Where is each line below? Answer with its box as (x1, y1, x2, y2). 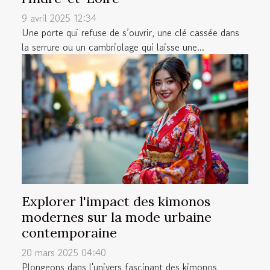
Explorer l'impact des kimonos (22, 193, 210, 210)
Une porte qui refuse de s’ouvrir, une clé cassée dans (22, 25, 239, 40)
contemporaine (22, 224, 117, 242)
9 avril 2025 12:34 (22, 11, 96, 26)
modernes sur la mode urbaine (22, 209, 212, 226)
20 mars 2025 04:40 (22, 245, 106, 260)
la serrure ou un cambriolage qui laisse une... (22, 40, 204, 55)
